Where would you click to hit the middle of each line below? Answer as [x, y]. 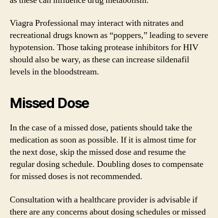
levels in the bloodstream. [54, 72]
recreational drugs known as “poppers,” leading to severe [109, 35]
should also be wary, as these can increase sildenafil [100, 60]
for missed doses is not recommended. [76, 176]
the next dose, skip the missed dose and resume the [98, 152]
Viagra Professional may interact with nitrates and [97, 23]
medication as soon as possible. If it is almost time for [103, 140]
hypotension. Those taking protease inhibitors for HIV [104, 47]
